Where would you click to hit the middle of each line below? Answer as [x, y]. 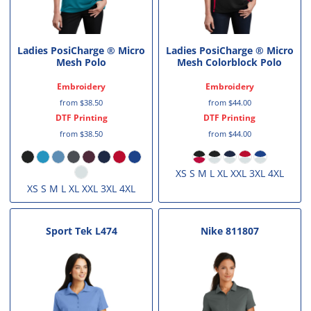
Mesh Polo [82, 62]
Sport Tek [69, 230]
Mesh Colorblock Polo [230, 62]
